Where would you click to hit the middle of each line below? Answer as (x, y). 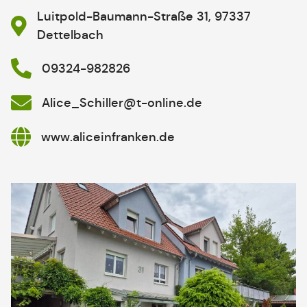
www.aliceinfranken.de (108, 137)
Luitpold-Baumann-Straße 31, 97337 (144, 17)
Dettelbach (70, 35)
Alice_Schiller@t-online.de (122, 102)
